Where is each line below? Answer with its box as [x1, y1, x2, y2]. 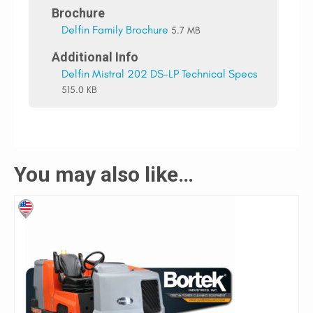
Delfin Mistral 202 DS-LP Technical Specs [61, 67, 257, 80]
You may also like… [14, 162, 194, 187]
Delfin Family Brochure [61, 23, 168, 36]
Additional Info [51, 50, 138, 64]
